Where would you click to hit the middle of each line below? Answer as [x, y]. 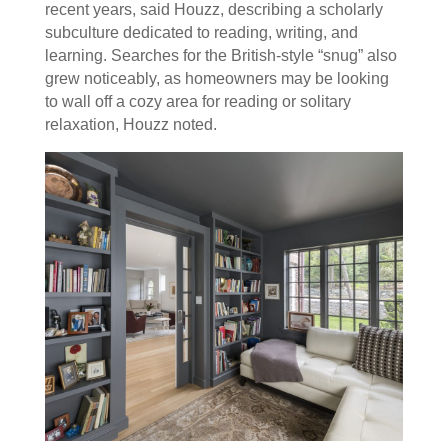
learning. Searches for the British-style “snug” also [220, 55]
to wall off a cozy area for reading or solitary [197, 101]
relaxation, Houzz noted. [130, 124]
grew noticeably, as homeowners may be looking [216, 78]
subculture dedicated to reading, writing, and [201, 32]
